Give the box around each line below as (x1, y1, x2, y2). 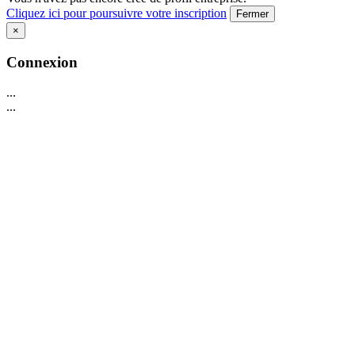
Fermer (236, 8, 269, 20)
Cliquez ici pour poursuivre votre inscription (6, 6, 227, 20)
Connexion (6, 53, 78, 71)
